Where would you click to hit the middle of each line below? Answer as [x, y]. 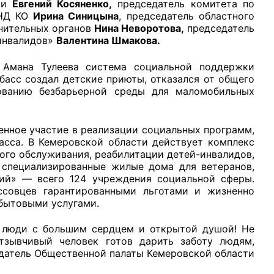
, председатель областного [187, 16]
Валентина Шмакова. [108, 41]
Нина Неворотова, [139, 28]
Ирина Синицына [76, 16]
